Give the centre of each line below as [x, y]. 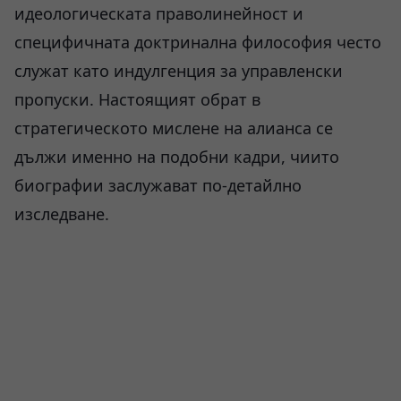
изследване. [62, 214]
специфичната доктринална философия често [198, 42]
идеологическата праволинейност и [159, 13]
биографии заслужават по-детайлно [158, 185]
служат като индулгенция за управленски [179, 71]
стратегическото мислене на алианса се [174, 128]
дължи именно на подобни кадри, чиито [177, 157]
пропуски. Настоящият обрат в [137, 99]
